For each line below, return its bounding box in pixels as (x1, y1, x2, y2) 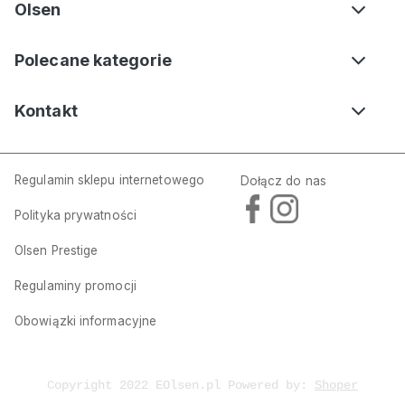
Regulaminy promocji (14, 278, 137, 294)
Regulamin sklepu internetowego (14, 173, 204, 188)
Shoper (315, 378, 358, 393)
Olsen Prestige (14, 243, 99, 259)
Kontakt (14, 101, 78, 121)
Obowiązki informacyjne (14, 314, 157, 329)
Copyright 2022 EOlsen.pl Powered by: (47, 378, 315, 393)
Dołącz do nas (240, 174, 326, 189)
